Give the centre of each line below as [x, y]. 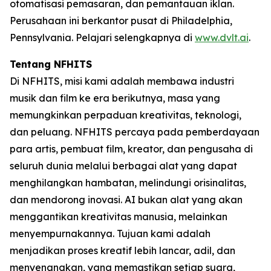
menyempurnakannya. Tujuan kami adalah [110, 234]
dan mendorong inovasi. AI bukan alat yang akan [126, 200]
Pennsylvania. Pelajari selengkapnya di [102, 38]
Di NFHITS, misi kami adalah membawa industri [122, 81]
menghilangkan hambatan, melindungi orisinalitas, [128, 183]
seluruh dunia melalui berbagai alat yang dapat [123, 166]
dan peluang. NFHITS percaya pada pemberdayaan [135, 132]
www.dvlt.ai [222, 38]
